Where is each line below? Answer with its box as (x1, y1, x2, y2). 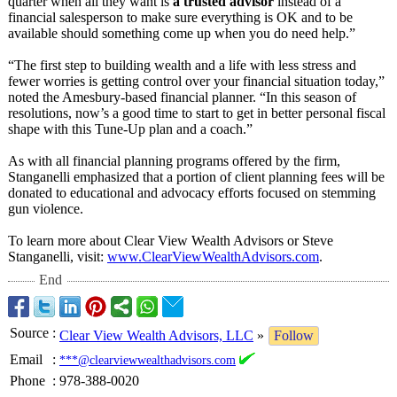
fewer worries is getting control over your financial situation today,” (8, 74, 385, 89)
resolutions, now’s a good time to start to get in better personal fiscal (8, 105, 385, 121)
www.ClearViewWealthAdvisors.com (107, 249, 319, 264)
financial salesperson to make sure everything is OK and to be (8, 10, 353, 25)
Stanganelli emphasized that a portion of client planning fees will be (8, 169, 385, 184)
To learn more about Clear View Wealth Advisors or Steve (8, 233, 333, 248)
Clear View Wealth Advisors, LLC (59, 328, 253, 343)
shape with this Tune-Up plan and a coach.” (8, 121, 253, 136)
